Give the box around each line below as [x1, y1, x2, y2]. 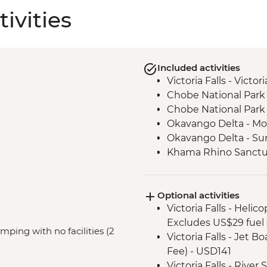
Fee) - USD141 [166, 245, 231, 257]
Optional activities [157, 189, 240, 201]
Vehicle [166, 160, 201, 172]
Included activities [157, 61, 240, 73]
